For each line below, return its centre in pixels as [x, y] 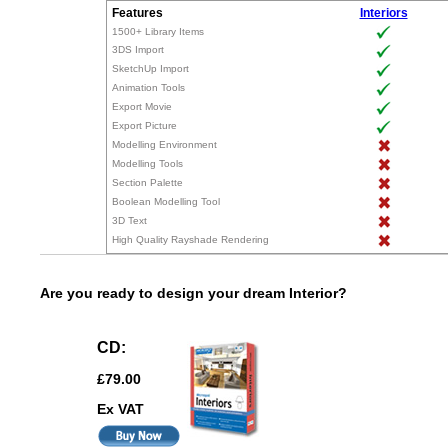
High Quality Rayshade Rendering [190, 239]
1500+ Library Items [158, 31]
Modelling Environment [164, 144]
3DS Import [138, 49]
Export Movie [142, 106]
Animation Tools [148, 87]
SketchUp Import [150, 68]
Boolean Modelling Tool [166, 201]
